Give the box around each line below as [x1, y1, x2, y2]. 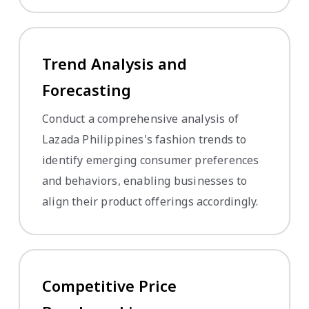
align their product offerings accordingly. [42, 193, 259, 209]
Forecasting [42, 79, 131, 100]
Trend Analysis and [42, 52, 187, 74]
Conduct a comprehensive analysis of [42, 110, 239, 126]
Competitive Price [42, 275, 177, 296]
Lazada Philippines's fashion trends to [42, 131, 247, 147]
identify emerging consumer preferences [42, 152, 259, 168]
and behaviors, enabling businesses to [42, 172, 248, 188]
